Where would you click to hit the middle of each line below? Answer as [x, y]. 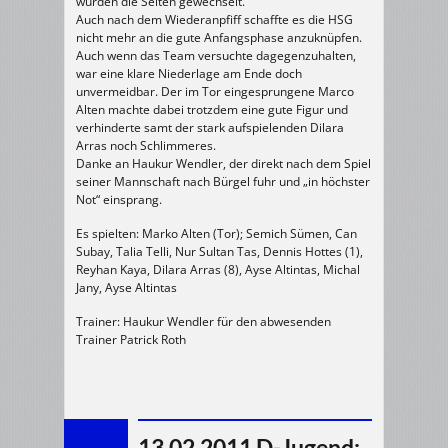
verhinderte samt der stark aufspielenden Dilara [210, 127]
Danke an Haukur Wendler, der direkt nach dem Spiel [223, 163]
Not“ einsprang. [119, 199]
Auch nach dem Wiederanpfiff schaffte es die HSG [214, 19]
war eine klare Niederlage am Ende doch [189, 73]
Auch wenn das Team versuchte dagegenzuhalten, [216, 55]
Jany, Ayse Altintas [126, 287]
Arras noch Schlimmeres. [146, 145]
